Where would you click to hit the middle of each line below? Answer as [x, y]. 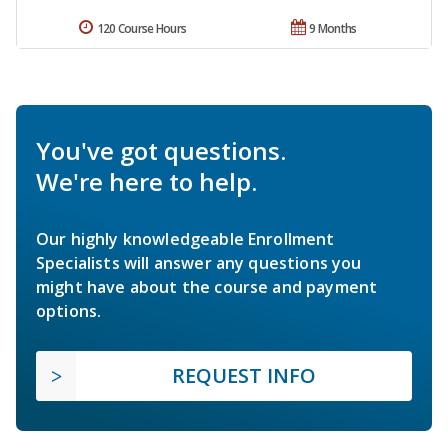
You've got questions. [161, 150]
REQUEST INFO [244, 375]
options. [69, 310]
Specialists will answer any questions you [199, 262]
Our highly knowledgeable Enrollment [185, 238]
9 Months [333, 28]
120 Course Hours [141, 28]
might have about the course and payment [207, 286]
